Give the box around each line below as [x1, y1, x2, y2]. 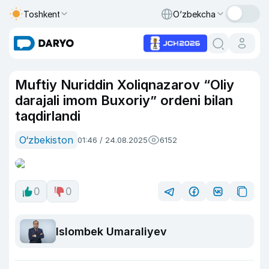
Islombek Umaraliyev [56, 225, 167, 238]
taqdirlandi [15, 108, 80, 124]
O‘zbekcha [173, 8, 216, 19]
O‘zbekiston [19, 134, 73, 146]
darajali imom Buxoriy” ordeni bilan [15, 92, 233, 108]
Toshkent [23, 8, 61, 19]
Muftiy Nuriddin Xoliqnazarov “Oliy [15, 77, 234, 92]
